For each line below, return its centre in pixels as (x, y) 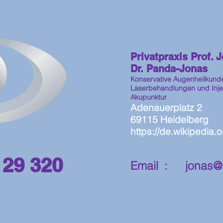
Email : (158, 166)
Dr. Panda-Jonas (169, 69)
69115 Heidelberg (169, 119)
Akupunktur (149, 97)
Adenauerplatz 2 (166, 108)
